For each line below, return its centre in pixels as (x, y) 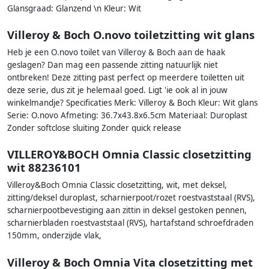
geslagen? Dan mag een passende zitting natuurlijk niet (113, 65)
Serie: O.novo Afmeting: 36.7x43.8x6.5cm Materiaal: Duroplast (127, 116)
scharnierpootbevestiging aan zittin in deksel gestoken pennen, (127, 210)
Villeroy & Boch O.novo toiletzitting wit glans (131, 35)
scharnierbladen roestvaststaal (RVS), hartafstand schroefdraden (130, 223)
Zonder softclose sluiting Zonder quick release (94, 128)
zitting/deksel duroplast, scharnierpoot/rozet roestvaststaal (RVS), (131, 198)
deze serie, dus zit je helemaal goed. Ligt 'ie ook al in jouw (117, 90)
